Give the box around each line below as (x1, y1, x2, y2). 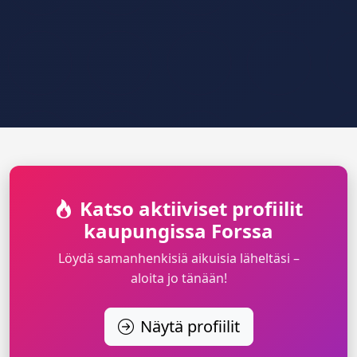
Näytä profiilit (139, 316, 240, 338)
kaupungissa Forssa (84, 218, 273, 245)
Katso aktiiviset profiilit (80, 195, 303, 222)
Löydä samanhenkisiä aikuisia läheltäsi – (57, 249, 300, 268)
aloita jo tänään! (130, 269, 227, 288)
